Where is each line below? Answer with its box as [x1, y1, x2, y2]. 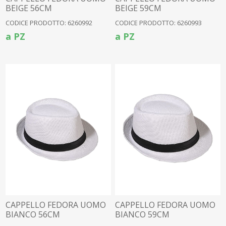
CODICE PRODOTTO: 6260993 [115, 18, 202, 27]
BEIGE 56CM [6, 2, 52, 14]
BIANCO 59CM [115, 209, 170, 220]
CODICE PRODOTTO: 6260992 [6, 18, 93, 27]
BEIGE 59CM [115, 2, 162, 14]
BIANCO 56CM [6, 209, 61, 220]
